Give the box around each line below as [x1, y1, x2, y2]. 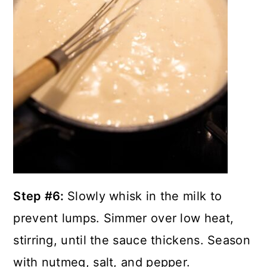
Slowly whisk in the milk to [67, 189, 222, 203]
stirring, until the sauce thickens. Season [13, 233, 250, 247]
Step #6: [13, 189, 68, 203]
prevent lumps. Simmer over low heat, [13, 211, 234, 225]
